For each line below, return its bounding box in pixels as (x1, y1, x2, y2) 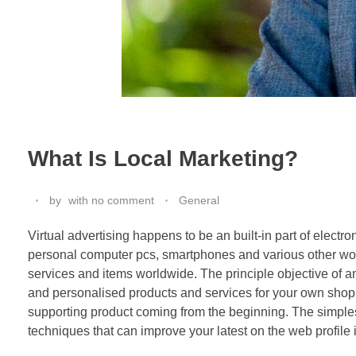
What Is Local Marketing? (28, 145, 298, 171)
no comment (91, 193, 154, 207)
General (179, 193, 219, 207)
